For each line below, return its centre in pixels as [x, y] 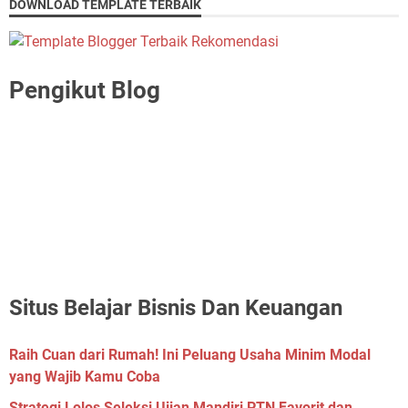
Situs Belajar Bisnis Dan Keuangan [176, 307]
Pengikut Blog [85, 90]
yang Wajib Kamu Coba [85, 376]
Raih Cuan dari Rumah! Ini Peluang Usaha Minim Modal [190, 354]
